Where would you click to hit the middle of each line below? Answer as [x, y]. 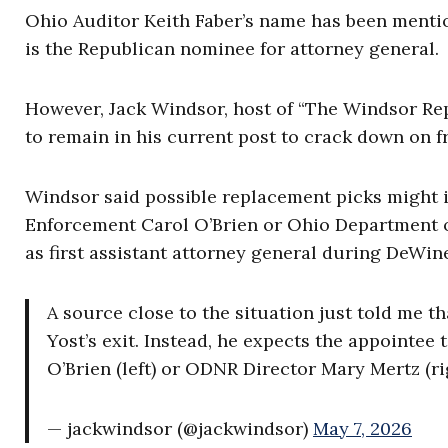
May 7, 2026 [362, 429]
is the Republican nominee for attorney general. [232, 49]
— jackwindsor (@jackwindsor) [180, 429]
